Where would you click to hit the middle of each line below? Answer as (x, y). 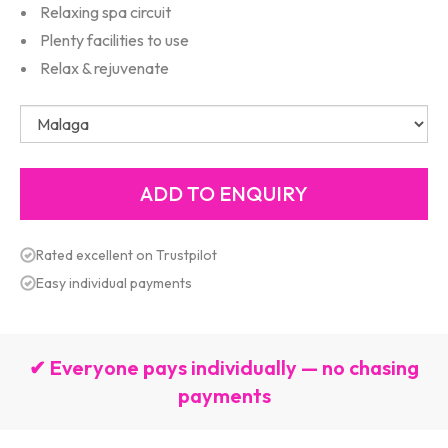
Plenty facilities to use (114, 40)
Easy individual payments (114, 283)
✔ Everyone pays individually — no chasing (224, 367)
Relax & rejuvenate (104, 68)
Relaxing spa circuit (105, 12)
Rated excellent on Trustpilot (126, 255)
